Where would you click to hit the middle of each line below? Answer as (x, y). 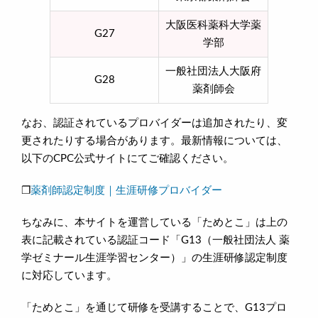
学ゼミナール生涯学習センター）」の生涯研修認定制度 (154, 258)
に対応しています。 (69, 275)
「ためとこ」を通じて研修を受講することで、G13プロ (154, 307)
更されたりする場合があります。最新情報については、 (154, 141)
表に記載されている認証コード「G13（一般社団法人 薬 (155, 240)
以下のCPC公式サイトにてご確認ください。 (127, 158)
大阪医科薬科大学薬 (213, 25)
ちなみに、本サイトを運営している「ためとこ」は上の (154, 222)
